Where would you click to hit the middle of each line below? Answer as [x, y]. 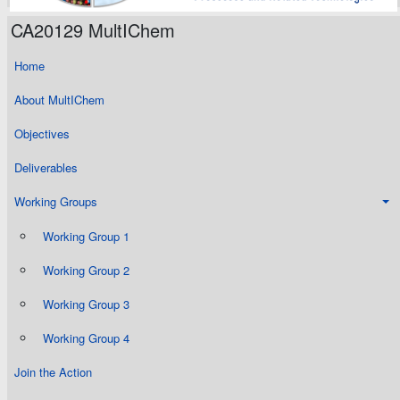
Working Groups [56, 202]
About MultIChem [59, 99]
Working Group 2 [86, 270]
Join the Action [53, 372]
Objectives [42, 134]
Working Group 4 [86, 338]
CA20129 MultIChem [93, 30]
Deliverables [46, 168]
